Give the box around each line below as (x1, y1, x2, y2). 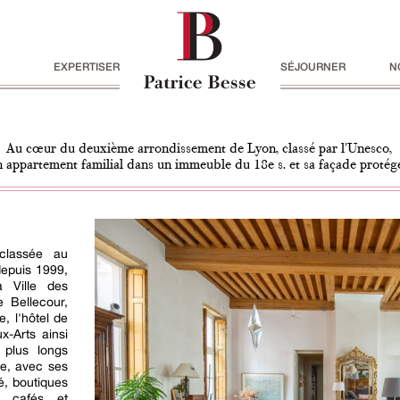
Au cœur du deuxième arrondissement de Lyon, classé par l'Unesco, (5, 143, 392, 155)
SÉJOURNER (279, 60, 346, 73)
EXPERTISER (54, 60, 121, 73)
